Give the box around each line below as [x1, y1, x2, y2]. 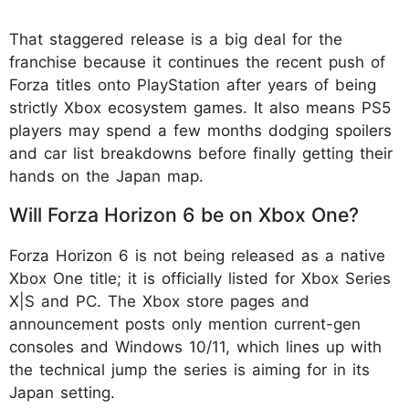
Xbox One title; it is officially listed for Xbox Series [9, 268, 391, 288]
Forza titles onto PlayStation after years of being [9, 75, 376, 94]
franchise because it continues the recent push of [9, 52, 385, 71]
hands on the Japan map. [9, 166, 204, 185]
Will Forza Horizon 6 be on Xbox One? [9, 202, 359, 226]
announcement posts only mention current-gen [9, 314, 361, 333]
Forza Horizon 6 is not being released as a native [9, 246, 385, 265]
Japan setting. [9, 383, 121, 402]
